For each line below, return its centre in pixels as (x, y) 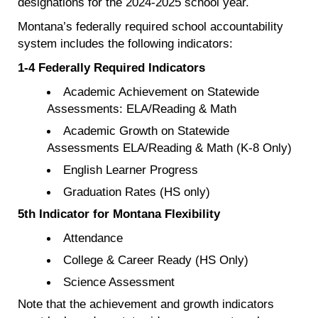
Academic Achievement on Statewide (161, 92)
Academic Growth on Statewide (147, 131)
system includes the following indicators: (125, 44)
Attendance (93, 238)
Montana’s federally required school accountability (150, 27)
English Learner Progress (131, 170)
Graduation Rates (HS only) (137, 192)
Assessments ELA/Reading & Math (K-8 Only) (169, 148)
